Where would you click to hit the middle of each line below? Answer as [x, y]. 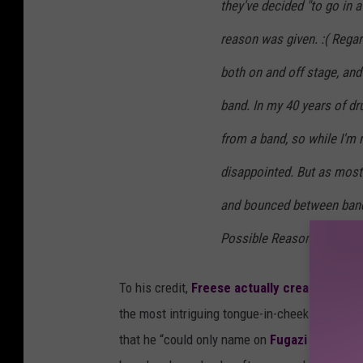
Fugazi [288, 339]
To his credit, [155, 287]
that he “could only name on [194, 339]
